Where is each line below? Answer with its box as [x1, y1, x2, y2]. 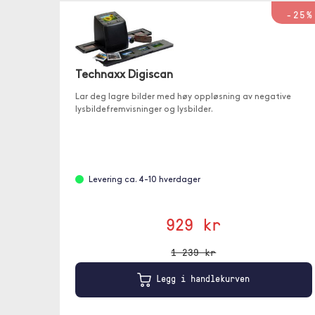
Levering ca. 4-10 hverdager [88, 175, 200, 184]
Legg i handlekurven [151, 272, 250, 285]
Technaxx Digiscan [75, 69, 173, 81]
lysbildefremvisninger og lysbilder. [75, 105, 213, 114]
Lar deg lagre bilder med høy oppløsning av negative [75, 92, 291, 101]
